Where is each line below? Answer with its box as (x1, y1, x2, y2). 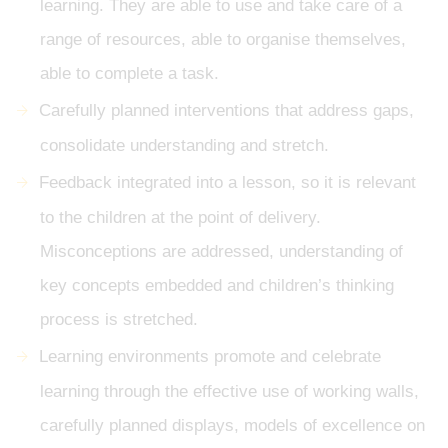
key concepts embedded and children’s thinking (40, 276, 394, 296)
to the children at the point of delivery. (40, 208, 321, 228)
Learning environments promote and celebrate (39, 347, 381, 367)
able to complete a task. (40, 64, 219, 84)
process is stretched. (40, 310, 198, 330)
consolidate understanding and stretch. (40, 136, 329, 156)
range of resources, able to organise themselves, (40, 30, 406, 50)
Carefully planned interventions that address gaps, (39, 101, 414, 121)
